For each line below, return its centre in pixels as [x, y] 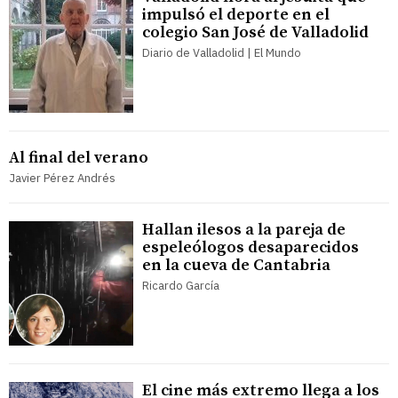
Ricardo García [181, 285]
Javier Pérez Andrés [62, 178]
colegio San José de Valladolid [255, 32]
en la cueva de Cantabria [236, 265]
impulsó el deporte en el [236, 14]
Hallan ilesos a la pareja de [244, 229]
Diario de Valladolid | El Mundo [222, 52]
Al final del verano [79, 157]
